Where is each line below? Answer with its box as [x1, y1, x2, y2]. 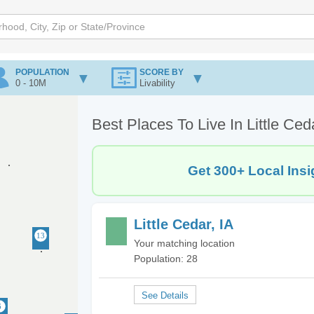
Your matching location [134, 238, 235, 249]
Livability [139, 78, 175, 88]
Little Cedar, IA [134, 217, 233, 232]
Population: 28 [134, 253, 198, 264]
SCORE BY [139, 67, 184, 77]
